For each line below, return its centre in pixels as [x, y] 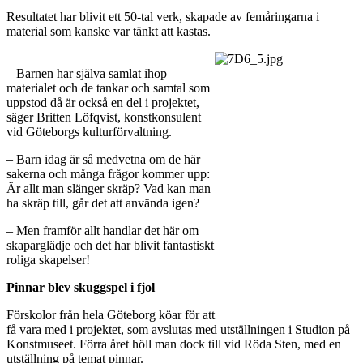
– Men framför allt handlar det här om [102, 230]
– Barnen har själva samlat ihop [87, 73]
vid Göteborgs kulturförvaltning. [89, 131]
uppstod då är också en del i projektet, [103, 102]
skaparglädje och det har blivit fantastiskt [110, 245]
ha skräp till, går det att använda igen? [103, 203]
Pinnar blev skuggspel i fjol [81, 287]
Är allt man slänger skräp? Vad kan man [109, 188]
